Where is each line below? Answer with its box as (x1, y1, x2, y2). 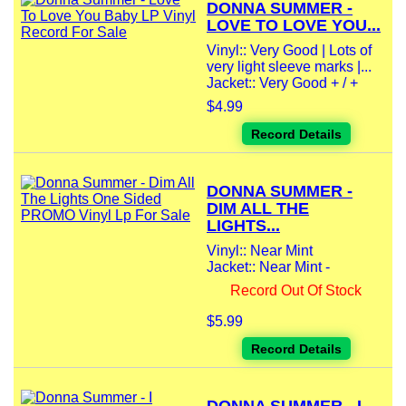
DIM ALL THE (207, 199, 309, 218)
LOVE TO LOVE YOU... (207, 16, 381, 35)
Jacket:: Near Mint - (207, 259, 330, 275)
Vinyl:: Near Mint (207, 243, 313, 259)
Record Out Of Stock (230, 283, 362, 299)
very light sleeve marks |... (207, 59, 372, 75)
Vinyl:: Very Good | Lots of (207, 43, 372, 59)
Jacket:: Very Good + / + (207, 75, 358, 92)
